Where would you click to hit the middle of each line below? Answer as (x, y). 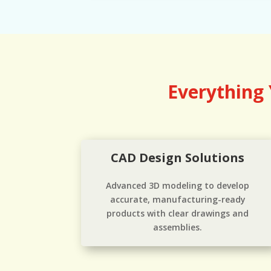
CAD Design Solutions (178, 157)
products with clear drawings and (178, 213)
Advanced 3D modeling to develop (178, 185)
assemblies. (178, 227)
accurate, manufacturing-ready (178, 199)
